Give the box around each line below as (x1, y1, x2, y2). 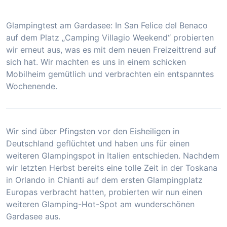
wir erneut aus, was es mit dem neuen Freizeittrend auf (6, 45, 216, 55)
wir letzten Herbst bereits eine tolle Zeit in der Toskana (6, 163, 217, 173)
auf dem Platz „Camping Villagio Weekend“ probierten (6, 32, 214, 43)
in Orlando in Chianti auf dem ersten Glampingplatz (6, 175, 203, 185)
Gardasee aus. (6, 211, 60, 221)
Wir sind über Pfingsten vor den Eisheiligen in (6, 126, 179, 136)
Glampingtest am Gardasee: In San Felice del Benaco (6, 20, 208, 30)
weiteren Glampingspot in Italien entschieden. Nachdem (6, 150, 219, 161)
